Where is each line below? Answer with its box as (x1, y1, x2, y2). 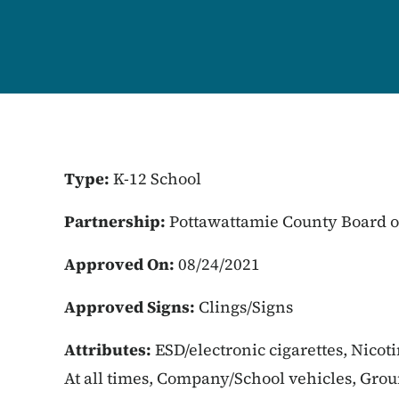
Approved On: (64, 253, 178, 275)
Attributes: (64, 338, 155, 361)
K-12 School (113, 167, 201, 190)
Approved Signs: (64, 296, 199, 318)
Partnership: (64, 210, 169, 232)
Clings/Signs (199, 296, 293, 318)
